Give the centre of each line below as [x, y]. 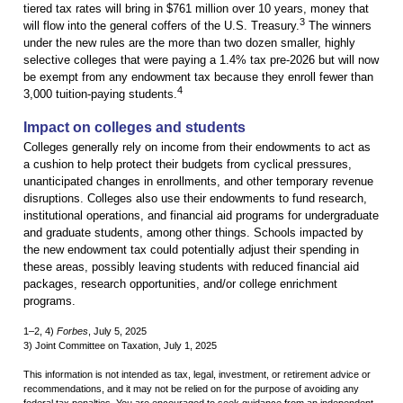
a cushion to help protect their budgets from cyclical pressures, [188, 165]
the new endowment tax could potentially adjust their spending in [191, 250]
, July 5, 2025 [117, 331]
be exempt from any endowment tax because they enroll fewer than [198, 77]
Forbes [72, 331]
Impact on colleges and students [134, 128]
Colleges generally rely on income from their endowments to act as [197, 148]
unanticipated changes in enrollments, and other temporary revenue [198, 182]
